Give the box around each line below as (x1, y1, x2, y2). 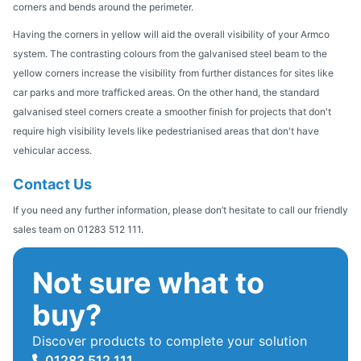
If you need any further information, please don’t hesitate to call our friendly (13, 203, 348, 216)
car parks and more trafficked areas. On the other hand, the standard (13, 85, 319, 98)
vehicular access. (13, 143, 92, 156)
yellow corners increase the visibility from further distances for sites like (13, 66, 334, 79)
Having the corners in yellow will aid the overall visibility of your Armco (13, 27, 330, 40)
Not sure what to (32, 264, 264, 301)
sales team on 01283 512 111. (13, 222, 143, 235)
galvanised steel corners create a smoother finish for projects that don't (13, 105, 331, 118)
